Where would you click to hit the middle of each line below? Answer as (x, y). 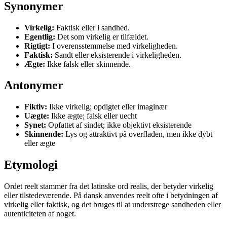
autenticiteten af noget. (40, 214)
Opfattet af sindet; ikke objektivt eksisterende (119, 125)
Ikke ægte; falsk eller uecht (93, 116)
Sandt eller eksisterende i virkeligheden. (117, 55)
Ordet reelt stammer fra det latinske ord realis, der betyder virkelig (109, 186)
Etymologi (31, 165)
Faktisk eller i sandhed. (92, 27)
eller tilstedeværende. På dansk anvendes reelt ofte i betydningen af (111, 196)
